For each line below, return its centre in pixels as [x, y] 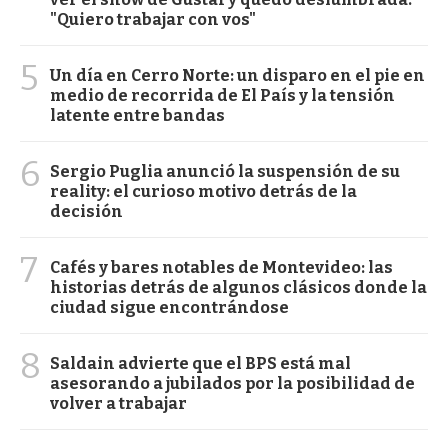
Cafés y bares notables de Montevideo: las [221, 268]
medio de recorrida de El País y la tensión [222, 96]
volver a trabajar [118, 404]
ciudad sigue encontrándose [169, 308]
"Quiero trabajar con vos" [153, 20]
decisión [86, 212]
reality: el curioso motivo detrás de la [203, 192]
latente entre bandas [137, 116]
